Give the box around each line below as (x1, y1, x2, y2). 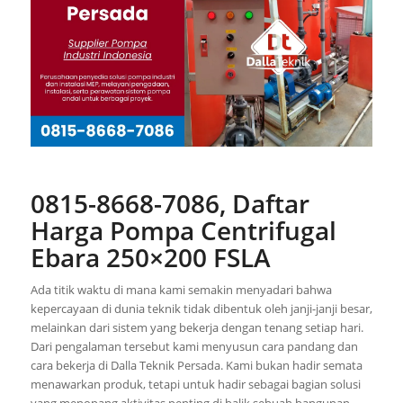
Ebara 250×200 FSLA (30, 239, 271, 274)
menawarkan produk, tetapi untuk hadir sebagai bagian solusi (30, 375, 361, 392)
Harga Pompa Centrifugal (30, 212, 336, 247)
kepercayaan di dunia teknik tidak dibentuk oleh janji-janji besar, (30, 300, 372, 317)
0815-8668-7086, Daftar (30, 185, 309, 220)
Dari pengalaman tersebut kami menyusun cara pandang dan (30, 337, 358, 354)
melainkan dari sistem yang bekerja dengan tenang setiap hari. (30, 318, 363, 336)
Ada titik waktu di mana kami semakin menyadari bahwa (30, 281, 332, 298)
